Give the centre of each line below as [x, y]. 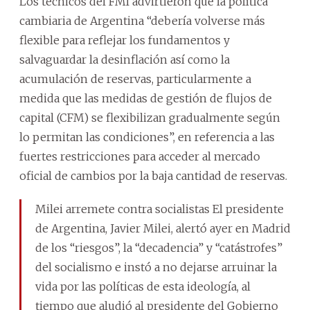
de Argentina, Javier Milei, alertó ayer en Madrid [163, 228]
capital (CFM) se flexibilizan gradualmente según [150, 117]
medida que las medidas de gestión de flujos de [146, 98]
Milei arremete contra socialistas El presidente [159, 209]
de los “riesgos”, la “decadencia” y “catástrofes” [159, 247]
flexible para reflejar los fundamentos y [125, 40]
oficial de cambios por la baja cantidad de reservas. [153, 175]
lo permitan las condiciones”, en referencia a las [147, 137]
